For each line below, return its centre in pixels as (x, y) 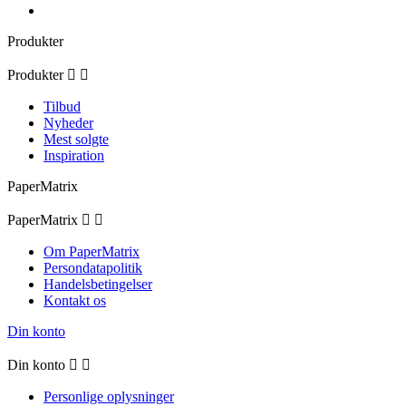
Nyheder (68, 123)
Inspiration (74, 156)
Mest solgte (76, 140)
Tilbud (62, 107)
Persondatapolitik (93, 268)
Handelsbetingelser (98, 285)
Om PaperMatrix (92, 252)
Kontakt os (75, 301)
